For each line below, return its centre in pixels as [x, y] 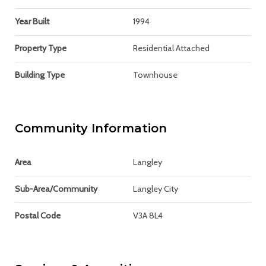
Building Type [40, 75]
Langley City [156, 189]
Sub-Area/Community [56, 189]
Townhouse [155, 75]
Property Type [41, 48]
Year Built [32, 21]
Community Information [91, 128]
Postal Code [38, 215]
